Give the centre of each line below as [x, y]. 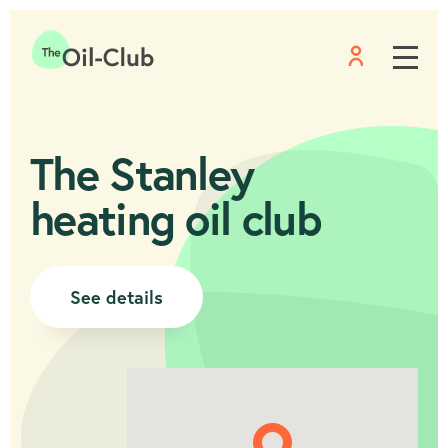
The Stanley [142, 172]
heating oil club [175, 217]
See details [116, 297]
